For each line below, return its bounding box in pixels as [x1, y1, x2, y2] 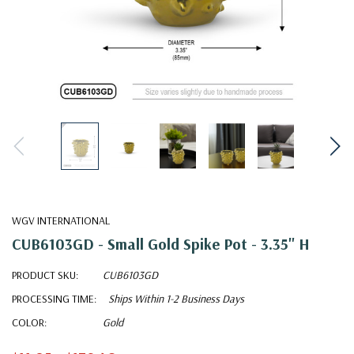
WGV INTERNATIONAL [12, 213, 110, 228]
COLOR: [12, 314, 47, 330]
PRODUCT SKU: [12, 267, 78, 282]
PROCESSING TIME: [12, 291, 96, 306]
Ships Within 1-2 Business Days [108, 291, 244, 306]
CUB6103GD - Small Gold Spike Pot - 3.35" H [12, 233, 310, 254]
